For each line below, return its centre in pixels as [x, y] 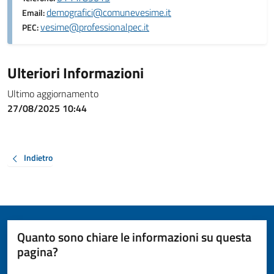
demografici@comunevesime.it [109, 12]
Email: [34, 13]
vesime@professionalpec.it [95, 27]
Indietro [38, 158]
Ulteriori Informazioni [76, 73]
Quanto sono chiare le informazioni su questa [134, 237]
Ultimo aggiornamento [53, 94]
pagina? [38, 251]
